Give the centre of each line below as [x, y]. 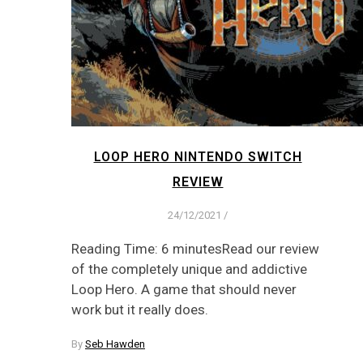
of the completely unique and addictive [189, 269]
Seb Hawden [115, 344]
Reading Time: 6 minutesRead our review [195, 248]
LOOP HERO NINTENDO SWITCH [198, 156]
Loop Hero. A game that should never [184, 289]
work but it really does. [140, 309]
